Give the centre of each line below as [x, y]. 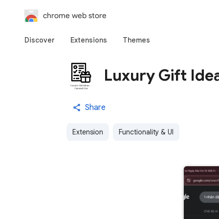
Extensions [89, 40]
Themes [136, 40]
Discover [40, 40]
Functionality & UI [146, 132]
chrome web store [75, 15]
